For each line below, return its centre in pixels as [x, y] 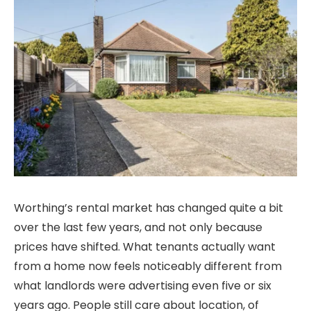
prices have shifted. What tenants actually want [145, 246]
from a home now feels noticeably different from [148, 266]
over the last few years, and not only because [138, 227]
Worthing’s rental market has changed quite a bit [149, 208]
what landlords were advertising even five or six [143, 285]
